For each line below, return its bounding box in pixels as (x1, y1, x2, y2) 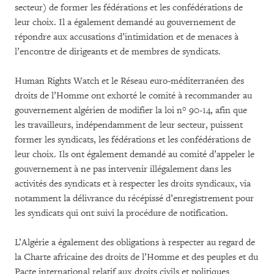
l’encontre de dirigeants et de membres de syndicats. (15, 46, 221, 57)
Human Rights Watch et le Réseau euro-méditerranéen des (15, 75, 244, 87)
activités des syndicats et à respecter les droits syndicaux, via (15, 178, 251, 190)
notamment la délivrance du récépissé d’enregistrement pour (15, 193, 254, 204)
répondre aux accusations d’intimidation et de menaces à (15, 31, 239, 43)
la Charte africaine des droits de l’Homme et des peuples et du (15, 251, 258, 263)
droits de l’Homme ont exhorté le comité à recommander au (15, 90, 252, 102)
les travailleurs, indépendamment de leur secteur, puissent (15, 119, 243, 131)
